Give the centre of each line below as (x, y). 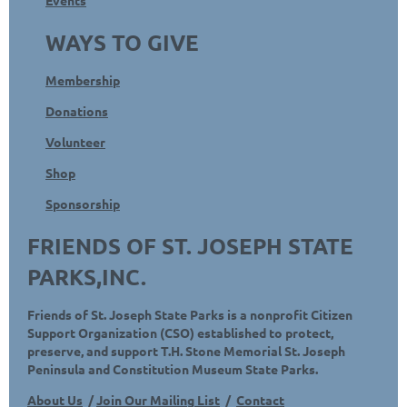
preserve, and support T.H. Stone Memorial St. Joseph (186, 350)
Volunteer (75, 141)
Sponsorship (83, 203)
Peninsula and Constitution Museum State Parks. (175, 368)
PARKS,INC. (87, 276)
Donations (77, 110)
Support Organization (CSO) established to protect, (180, 332)
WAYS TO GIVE (122, 42)
